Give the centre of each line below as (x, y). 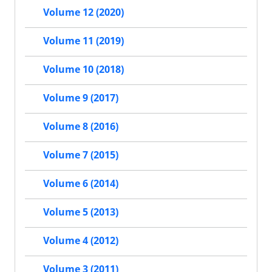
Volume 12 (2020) (83, 12)
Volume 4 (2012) (81, 241)
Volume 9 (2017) (81, 98)
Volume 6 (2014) (81, 184)
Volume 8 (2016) (81, 127)
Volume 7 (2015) (81, 155)
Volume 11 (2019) (83, 41)
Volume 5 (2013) (81, 212)
